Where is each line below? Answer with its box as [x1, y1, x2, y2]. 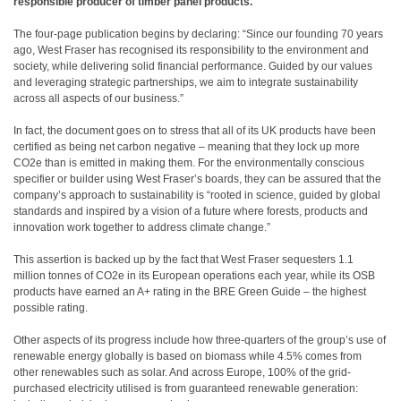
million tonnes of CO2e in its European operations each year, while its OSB [13, 269, 375, 282]
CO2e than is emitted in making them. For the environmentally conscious [13, 157, 364, 169]
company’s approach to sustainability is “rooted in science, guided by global [13, 189, 380, 201]
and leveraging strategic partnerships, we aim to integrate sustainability [13, 76, 358, 89]
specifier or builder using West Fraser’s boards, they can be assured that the [13, 173, 381, 185]
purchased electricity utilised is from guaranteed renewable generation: [13, 382, 358, 395]
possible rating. [13, 302, 88, 314]
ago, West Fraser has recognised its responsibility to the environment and [13, 44, 369, 56]
